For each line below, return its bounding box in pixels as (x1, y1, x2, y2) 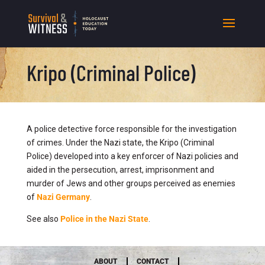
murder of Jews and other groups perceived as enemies (26, 179, 235, 188)
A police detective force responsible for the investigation (26, 124, 237, 134)
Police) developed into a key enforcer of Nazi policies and (26, 151, 238, 161)
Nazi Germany (36, 192, 90, 202)
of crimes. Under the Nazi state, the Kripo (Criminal (26, 138, 214, 147)
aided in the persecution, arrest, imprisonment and (26, 165, 214, 174)
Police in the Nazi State (60, 214, 148, 224)
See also (26, 214, 60, 224)
